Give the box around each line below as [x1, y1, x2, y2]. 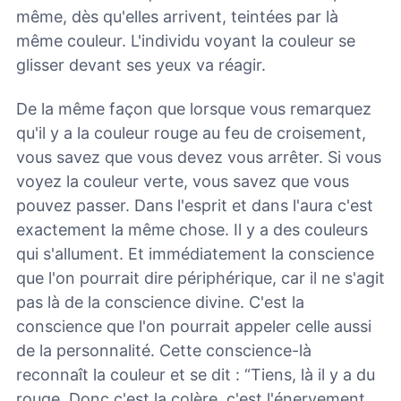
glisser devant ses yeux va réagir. [16, 55, 266, 74]
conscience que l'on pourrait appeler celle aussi [16, 316, 371, 336]
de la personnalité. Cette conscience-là [16, 340, 311, 360]
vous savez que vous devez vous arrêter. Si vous [16, 147, 381, 166]
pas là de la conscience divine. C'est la [16, 292, 304, 311]
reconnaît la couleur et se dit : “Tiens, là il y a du [16, 364, 375, 384]
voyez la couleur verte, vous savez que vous [16, 171, 349, 191]
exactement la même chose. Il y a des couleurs [16, 219, 368, 239]
